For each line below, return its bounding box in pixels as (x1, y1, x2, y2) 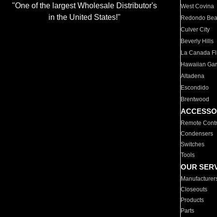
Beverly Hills (181, 38, 214, 45)
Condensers (181, 130, 214, 137)
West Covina (181, 3, 215, 10)
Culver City (181, 26, 210, 33)
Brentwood (181, 96, 210, 103)
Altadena (181, 73, 205, 79)
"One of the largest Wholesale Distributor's (12, 1, 157, 10)
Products (181, 197, 204, 203)
